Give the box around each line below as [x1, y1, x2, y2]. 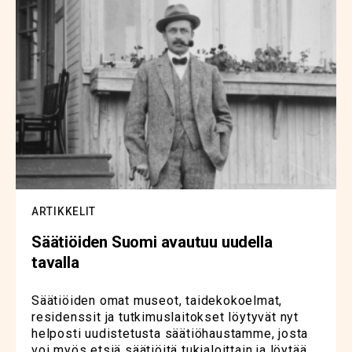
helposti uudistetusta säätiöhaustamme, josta [31, 326, 309, 342]
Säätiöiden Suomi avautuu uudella [31, 233, 273, 252]
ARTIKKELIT [31, 205, 96, 218]
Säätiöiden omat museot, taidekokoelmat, [31, 293, 283, 309]
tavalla [31, 253, 79, 273]
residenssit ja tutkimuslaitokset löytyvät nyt [31, 310, 299, 325]
